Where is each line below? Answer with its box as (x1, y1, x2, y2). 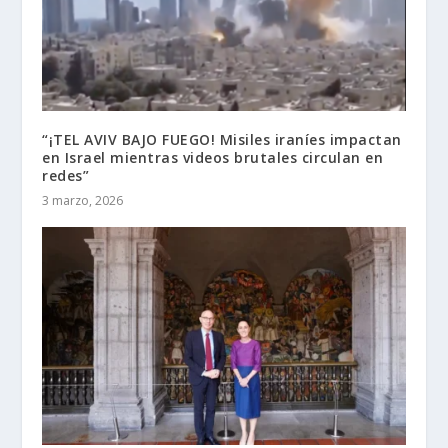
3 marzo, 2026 (42, 191, 124, 209)
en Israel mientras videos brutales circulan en (42, 147, 384, 167)
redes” (42, 165, 90, 185)
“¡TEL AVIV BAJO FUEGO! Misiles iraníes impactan (42, 129, 402, 149)
